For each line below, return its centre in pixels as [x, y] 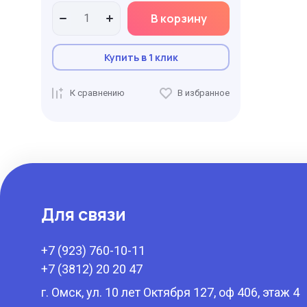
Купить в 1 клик [141, 57]
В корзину [179, 19]
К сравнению [97, 93]
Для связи [84, 214]
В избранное [204, 93]
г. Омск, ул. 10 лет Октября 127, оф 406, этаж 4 [170, 292]
